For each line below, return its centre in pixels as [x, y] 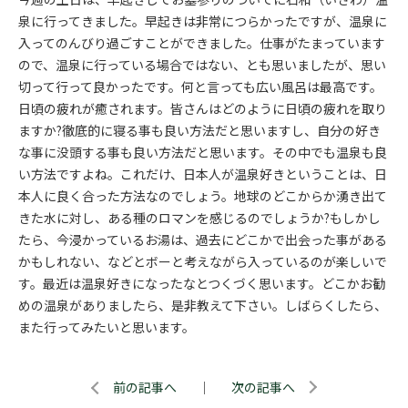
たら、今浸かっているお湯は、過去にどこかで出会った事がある [203, 240]
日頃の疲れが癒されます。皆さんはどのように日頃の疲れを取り [203, 108]
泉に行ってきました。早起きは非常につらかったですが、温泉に [203, 21]
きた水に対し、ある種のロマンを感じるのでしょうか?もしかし [199, 218]
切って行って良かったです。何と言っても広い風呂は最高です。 [200, 87]
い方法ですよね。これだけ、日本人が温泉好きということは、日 [203, 174]
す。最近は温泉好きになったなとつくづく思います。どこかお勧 [202, 283]
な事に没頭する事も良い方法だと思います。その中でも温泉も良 [203, 152]
